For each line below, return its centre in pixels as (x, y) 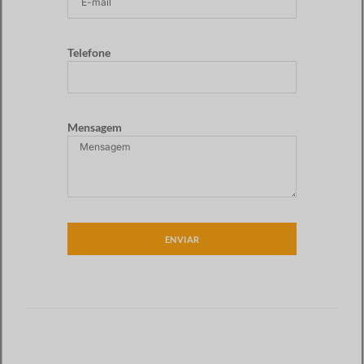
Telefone (89, 53)
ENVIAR (182, 239)
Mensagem (95, 128)
